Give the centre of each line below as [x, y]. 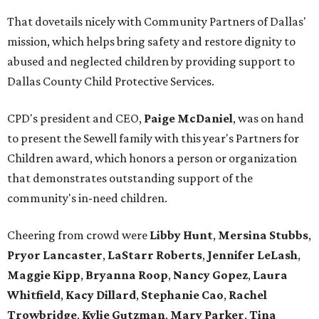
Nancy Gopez [210, 275]
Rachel [248, 295]
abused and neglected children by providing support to [151, 62]
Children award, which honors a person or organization [152, 158]
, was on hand [268, 119]
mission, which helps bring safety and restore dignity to [151, 42]
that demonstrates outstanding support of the [130, 178]
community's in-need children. [87, 198]
